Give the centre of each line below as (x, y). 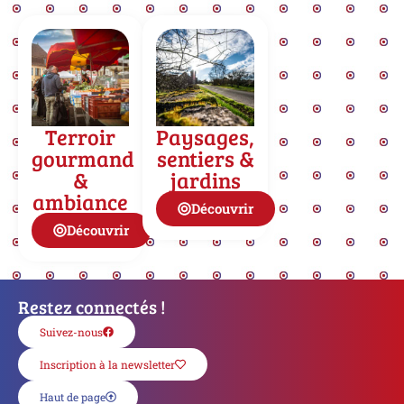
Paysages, (206, 137)
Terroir (81, 137)
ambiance (81, 202)
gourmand (83, 158)
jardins (205, 180)
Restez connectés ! (92, 307)
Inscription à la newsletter (107, 364)
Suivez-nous (71, 332)
